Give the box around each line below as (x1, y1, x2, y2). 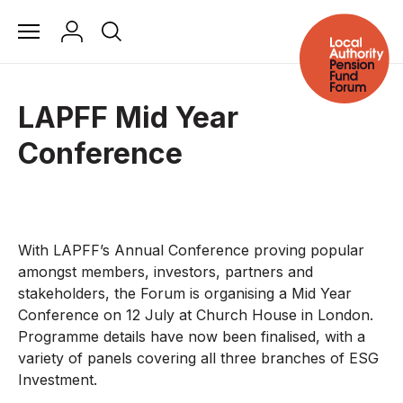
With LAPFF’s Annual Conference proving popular (18, 241, 364, 259)
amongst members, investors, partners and (18, 263, 313, 281)
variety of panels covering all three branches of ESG (18, 349, 379, 367)
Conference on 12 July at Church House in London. (18, 306, 373, 324)
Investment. (18, 371, 97, 389)
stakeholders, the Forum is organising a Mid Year (18, 284, 352, 302)
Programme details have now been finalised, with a (18, 327, 365, 345)
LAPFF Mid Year (18, 100, 238, 135)
